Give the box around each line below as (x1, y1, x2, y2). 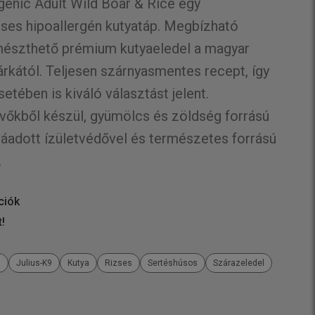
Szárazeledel (213, 258, 265, 268)
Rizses (105, 258, 133, 268)
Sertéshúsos (148, 258, 198, 268)
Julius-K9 (16, 258, 53, 268)
